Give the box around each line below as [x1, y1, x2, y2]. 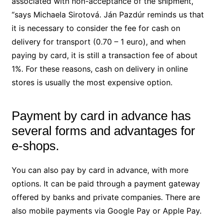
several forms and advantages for [11, 123, 195, 138]
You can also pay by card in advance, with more [11, 165, 188, 175]
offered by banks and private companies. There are [11, 192, 200, 202]
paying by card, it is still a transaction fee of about [11, 50, 198, 60]
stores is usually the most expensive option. [11, 77, 172, 87]
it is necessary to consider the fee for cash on [11, 23, 180, 33]
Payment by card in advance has [11, 108, 191, 123]
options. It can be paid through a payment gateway [11, 178, 200, 188]
